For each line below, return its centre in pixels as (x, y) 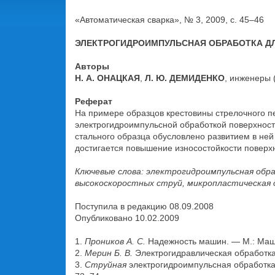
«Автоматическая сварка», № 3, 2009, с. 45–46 (169, 20)
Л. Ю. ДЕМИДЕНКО (185, 78)
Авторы (92, 66)
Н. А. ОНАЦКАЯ (107, 78)
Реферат (94, 101)
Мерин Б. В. (109, 253)
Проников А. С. (115, 241)
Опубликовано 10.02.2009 (127, 218)
